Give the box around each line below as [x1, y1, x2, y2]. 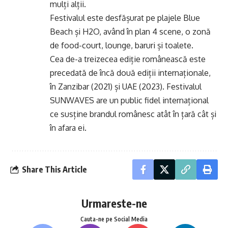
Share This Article [22, 164, 87, 175]
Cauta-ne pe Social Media [80, 215, 148, 223]
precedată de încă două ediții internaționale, [50, 68, 211, 78]
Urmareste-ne [81, 196, 147, 210]
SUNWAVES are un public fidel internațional [50, 95, 209, 105]
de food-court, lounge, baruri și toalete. [50, 40, 193, 50]
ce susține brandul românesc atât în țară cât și [50, 109, 216, 119]
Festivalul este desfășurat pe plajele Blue [50, 13, 200, 23]
